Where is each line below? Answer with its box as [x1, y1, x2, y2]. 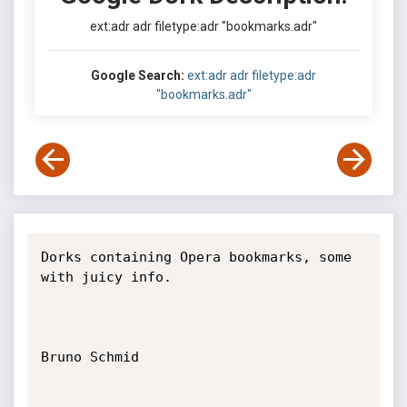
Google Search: [91, 68, 184, 83]
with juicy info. [40, 269, 172, 285]
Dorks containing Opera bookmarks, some [40, 249, 352, 265]
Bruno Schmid [40, 349, 139, 365]
